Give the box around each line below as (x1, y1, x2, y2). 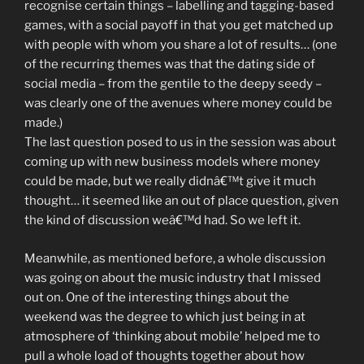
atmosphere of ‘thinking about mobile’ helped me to (24, 328, 320, 344)
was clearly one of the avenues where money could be (24, 96, 332, 110)
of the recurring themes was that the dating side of (24, 57, 315, 71)
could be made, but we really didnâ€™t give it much (24, 174, 316, 188)
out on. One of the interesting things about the (24, 289, 289, 305)
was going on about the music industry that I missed (24, 270, 321, 285)
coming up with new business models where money (24, 154, 320, 169)
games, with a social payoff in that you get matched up (24, 18, 333, 32)
